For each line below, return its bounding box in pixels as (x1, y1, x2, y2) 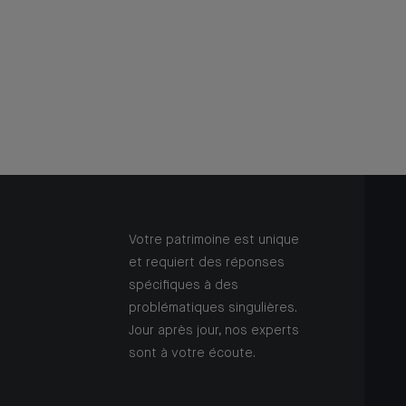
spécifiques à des (129, 279, 238, 293)
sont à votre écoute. (129, 347, 256, 361)
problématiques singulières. (129, 302, 296, 315)
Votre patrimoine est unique (129, 234, 299, 247)
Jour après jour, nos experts (129, 324, 299, 338)
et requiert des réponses (129, 256, 285, 270)
